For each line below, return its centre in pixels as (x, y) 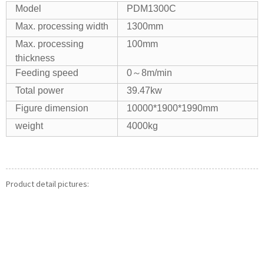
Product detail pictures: (47, 184)
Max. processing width (62, 26)
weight (29, 126)
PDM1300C (151, 9)
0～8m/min (149, 73)
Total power (39, 90)
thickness (35, 58)
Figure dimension (52, 108)
